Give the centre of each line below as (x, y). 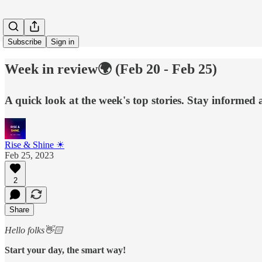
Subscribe (25, 42)
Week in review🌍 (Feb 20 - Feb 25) (111, 69)
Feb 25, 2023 (29, 155)
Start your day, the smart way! (65, 250)
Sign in (63, 42)
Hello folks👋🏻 (34, 230)
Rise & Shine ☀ (35, 144)
